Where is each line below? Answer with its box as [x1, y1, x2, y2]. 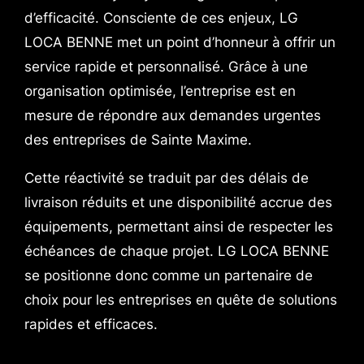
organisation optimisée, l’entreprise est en [24, 83, 296, 100]
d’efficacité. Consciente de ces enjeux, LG [24, 10, 298, 27]
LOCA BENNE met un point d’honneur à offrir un [24, 34, 336, 51]
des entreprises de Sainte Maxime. [24, 132, 252, 149]
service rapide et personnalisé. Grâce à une [24, 58, 308, 76]
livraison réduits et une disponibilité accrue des [24, 194, 332, 211]
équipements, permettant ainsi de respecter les [24, 219, 333, 236]
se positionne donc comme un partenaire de [24, 267, 313, 284]
